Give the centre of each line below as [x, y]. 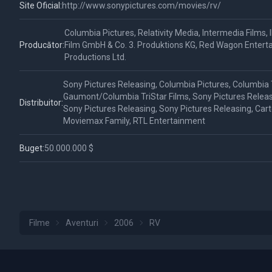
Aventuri [82, 223]
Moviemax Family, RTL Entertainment [134, 121]
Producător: [42, 45]
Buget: [32, 148]
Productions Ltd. [95, 57]
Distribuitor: [41, 103]
